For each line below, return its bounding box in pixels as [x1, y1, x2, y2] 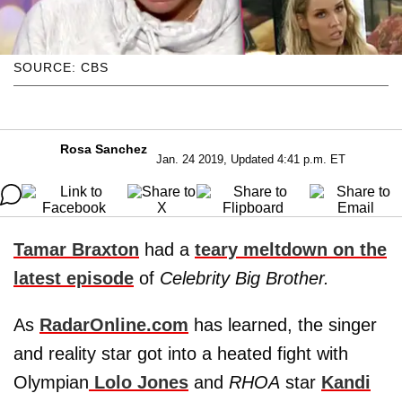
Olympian [13, 371, 89, 392]
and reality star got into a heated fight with [13, 343, 348, 363]
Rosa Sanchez [60, 141, 147, 156]
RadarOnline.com [39, 314, 188, 335]
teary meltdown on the [195, 239, 387, 259]
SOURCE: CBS [13, 59, 109, 74]
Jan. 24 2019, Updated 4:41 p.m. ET [156, 152, 345, 166]
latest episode [13, 267, 134, 288]
